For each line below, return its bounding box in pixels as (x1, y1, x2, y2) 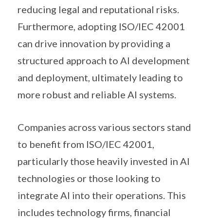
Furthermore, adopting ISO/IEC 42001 (18, 20, 185, 32)
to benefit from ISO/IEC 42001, (18, 138, 154, 150)
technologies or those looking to (18, 172, 161, 184)
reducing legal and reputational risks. (18, 3, 179, 15)
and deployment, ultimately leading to (18, 72, 183, 83)
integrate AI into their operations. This (18, 189, 186, 201)
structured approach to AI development (18, 54, 190, 66)
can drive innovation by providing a (18, 37, 170, 49)
